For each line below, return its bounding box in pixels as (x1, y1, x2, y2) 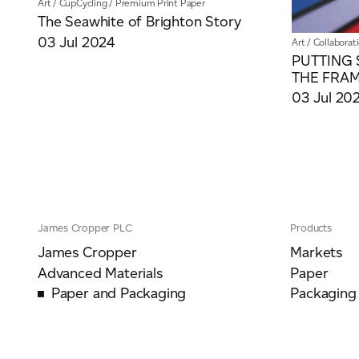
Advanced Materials (38, 264, 163, 282)
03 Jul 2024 (38, 33, 115, 51)
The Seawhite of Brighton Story (38, 13, 241, 31)
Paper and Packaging (50, 284, 187, 303)
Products (290, 222, 332, 235)
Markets (290, 244, 343, 262)
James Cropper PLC (38, 222, 132, 235)
